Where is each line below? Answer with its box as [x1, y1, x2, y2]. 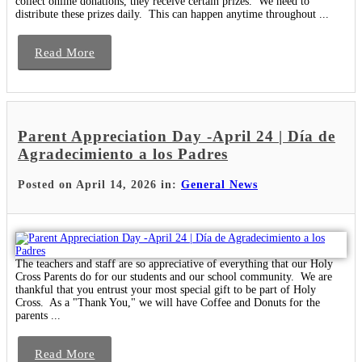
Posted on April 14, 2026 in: [18, 178, 181, 191]
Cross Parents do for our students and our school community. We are [15, 270, 332, 283]
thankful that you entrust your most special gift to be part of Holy [15, 283, 316, 296]
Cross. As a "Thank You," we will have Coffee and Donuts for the [15, 296, 320, 309]
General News [181, 178, 258, 191]
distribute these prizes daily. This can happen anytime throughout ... [15, 8, 329, 21]
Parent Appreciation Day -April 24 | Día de [18, 128, 335, 145]
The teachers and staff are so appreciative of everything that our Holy [15, 257, 333, 270]
